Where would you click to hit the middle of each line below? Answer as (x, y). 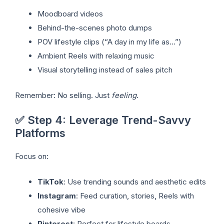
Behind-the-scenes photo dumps (95, 28)
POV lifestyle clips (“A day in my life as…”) (109, 42)
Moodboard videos (70, 14)
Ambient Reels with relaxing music (96, 56)
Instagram (57, 195)
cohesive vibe (61, 209)
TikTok (50, 181)
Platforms (40, 133)
